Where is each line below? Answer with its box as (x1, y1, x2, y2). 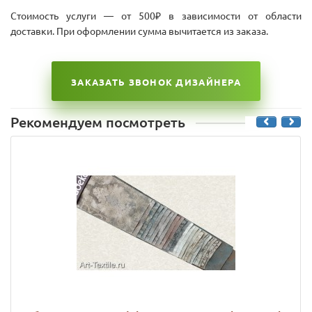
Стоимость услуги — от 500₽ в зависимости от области (10, 10, 302, 22)
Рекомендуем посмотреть (10, 114, 185, 130)
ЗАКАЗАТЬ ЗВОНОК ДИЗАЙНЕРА (71, 77, 241, 87)
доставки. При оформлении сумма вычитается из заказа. (10, 26, 268, 38)
